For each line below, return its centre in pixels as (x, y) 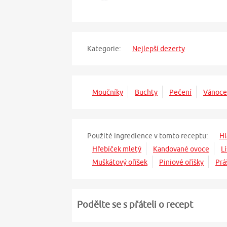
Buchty (146, 92)
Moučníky (108, 92)
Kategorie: (104, 49)
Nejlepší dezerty (159, 49)
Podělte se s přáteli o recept (135, 205)
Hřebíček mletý (117, 149)
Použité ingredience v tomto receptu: (147, 136)
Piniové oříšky (181, 162)
